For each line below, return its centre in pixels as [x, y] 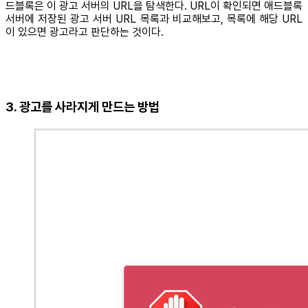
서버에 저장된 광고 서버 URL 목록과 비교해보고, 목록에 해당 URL [154, 19]
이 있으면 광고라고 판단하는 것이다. [85, 32]
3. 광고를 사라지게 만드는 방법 [82, 107]
